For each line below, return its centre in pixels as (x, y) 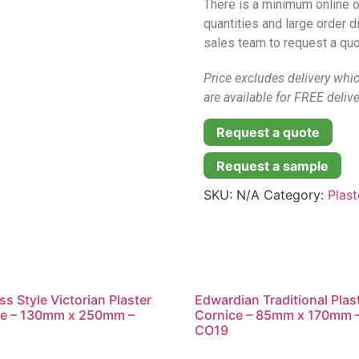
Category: (296, 195)
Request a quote (268, 132)
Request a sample (272, 165)
